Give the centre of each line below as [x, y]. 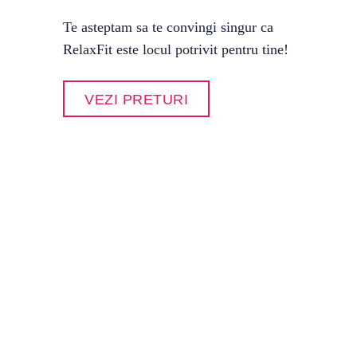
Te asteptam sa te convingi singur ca [168, 27]
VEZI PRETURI [136, 100]
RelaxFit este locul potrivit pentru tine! [176, 49]
